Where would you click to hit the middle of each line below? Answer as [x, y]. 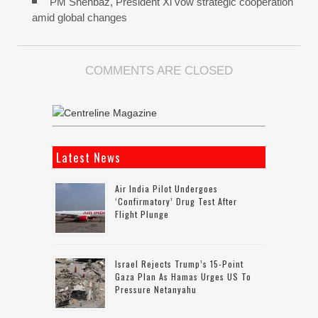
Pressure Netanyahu [156, 290]
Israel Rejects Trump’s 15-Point [179, 264]
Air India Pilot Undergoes [166, 189]
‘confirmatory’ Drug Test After [176, 202]
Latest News [88, 158]
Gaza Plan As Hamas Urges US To [183, 277]
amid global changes [79, 18]
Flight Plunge [142, 214]
